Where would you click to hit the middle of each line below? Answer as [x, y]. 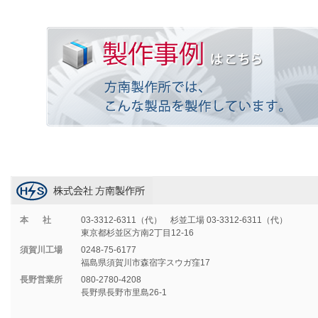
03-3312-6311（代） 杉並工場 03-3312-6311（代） [184, 220]
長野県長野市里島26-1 [124, 293]
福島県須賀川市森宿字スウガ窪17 [146, 263]
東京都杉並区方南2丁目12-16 [137, 233]
